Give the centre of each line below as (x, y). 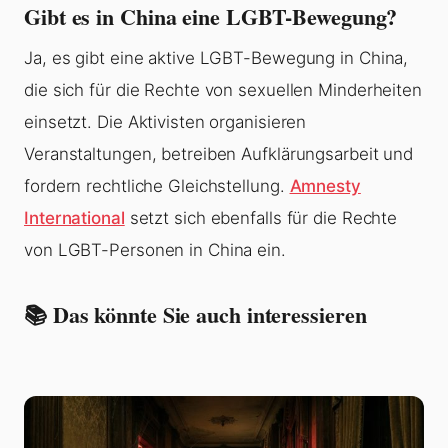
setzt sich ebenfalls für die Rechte (261, 218)
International (74, 218)
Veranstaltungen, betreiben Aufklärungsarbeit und (219, 154)
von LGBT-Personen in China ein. (155, 250)
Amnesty (325, 186)
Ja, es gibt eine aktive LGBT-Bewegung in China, (216, 58)
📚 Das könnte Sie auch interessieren (195, 315)
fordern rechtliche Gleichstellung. (157, 186)
